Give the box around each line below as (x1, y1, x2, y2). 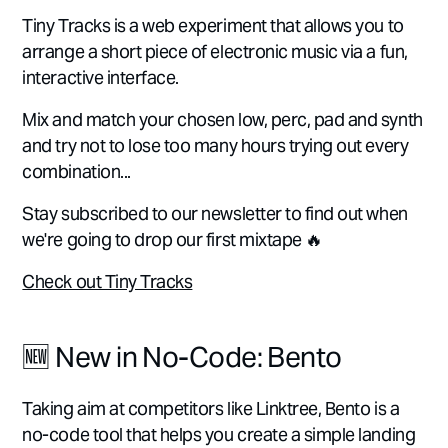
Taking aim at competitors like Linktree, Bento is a (22, 397, 400, 421)
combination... (22, 160, 131, 184)
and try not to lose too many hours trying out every (22, 134, 409, 158)
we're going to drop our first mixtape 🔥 (22, 227, 323, 251)
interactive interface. (22, 66, 179, 90)
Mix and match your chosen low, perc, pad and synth (22, 108, 423, 132)
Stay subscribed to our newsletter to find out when (22, 201, 408, 225)
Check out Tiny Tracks (22, 269, 193, 293)
